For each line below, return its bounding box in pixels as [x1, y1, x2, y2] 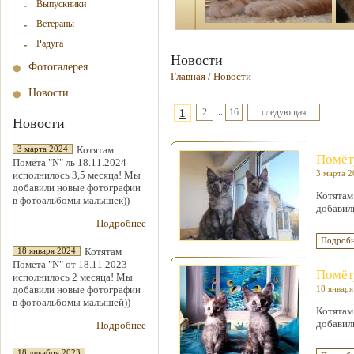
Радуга [36, 38, 63, 49]
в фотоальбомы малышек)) [13, 194, 130, 206]
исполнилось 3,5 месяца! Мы [13, 169, 141, 181]
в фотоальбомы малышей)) [13, 296, 130, 308]
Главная [171, 70, 205, 82]
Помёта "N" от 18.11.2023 [13, 258, 127, 270]
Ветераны [36, 18, 74, 29]
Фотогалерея [28, 60, 88, 73]
